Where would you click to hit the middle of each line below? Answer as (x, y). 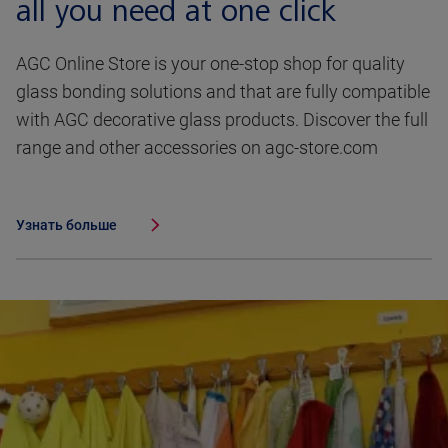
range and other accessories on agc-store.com (197, 148)
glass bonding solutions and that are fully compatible (223, 92)
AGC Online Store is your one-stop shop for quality (210, 64)
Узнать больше (66, 225)
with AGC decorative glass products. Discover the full (222, 120)
